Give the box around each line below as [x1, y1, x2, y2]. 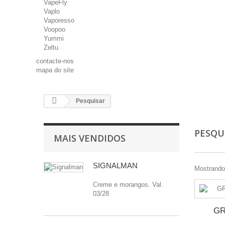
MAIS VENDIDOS [54, 132, 126, 144]
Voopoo [44, 26, 65, 33]
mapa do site [36, 66, 74, 74]
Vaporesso [44, 17, 74, 24]
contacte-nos [36, 57, 74, 65]
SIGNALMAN [93, 161, 138, 170]
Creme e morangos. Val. [93, 181, 163, 188]
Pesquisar [74, 97, 105, 104]
